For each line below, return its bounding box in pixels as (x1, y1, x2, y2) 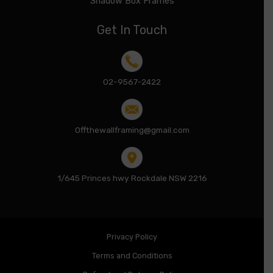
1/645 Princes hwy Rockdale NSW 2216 (57, 173, 207, 183)
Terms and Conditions (91, 251, 172, 261)
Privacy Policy (107, 232, 157, 242)
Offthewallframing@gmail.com (74, 125, 190, 135)
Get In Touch (97, 22, 167, 37)
